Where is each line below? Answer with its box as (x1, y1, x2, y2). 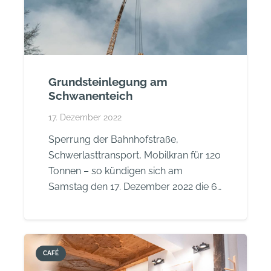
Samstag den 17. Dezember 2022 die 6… (48, 181, 222, 193)
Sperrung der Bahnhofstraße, (48, 134, 179, 146)
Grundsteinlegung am (48, 74, 168, 88)
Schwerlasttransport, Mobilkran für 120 (48, 149, 221, 162)
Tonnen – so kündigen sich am (48, 165, 183, 177)
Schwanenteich (48, 88, 133, 102)
